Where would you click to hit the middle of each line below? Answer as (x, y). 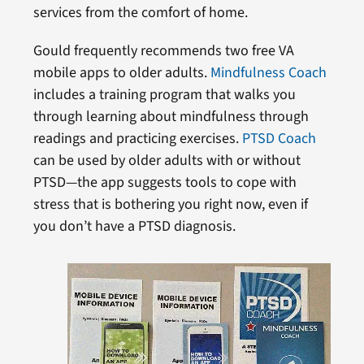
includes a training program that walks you (164, 94)
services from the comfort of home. (140, 12)
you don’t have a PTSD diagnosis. (134, 226)
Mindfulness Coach (268, 72)
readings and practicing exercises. (137, 138)
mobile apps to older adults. (121, 72)
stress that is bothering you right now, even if (170, 204)
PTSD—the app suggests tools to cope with (165, 182)
